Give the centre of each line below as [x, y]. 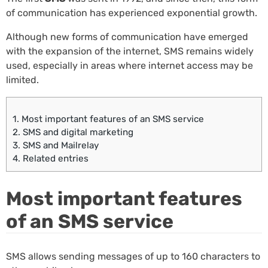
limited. [22, 80]
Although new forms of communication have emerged [127, 36]
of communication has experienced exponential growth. [132, 13]
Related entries [54, 159]
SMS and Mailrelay [60, 146]
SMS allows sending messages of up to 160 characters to [133, 256]
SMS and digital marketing [77, 133]
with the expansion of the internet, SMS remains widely [130, 51]
